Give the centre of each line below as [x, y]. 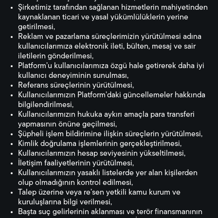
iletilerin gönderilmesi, [56, 56]
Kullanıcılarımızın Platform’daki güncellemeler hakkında [112, 95]
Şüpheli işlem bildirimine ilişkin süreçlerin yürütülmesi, [110, 134]
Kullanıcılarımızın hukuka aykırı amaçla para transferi [106, 115]
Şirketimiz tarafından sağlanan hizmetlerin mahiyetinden [113, 8]
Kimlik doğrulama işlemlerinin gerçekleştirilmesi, [100, 144]
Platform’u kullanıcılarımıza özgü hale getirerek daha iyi [111, 66]
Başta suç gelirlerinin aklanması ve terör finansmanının [110, 212]
